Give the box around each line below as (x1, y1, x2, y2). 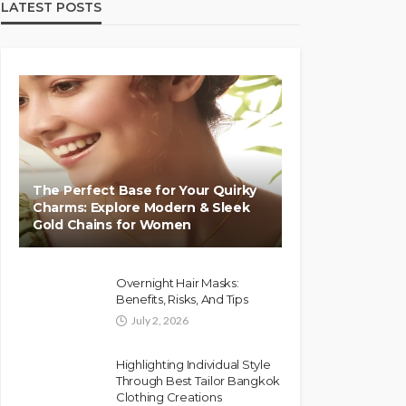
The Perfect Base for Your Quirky (33, 182, 257, 198)
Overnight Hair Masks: (116, 275, 239, 290)
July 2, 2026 (131, 314, 188, 327)
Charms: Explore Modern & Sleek (33, 199, 250, 216)
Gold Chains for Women (33, 217, 192, 233)
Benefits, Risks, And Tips (116, 292, 248, 306)
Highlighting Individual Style (116, 357, 271, 372)
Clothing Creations (116, 390, 222, 404)
